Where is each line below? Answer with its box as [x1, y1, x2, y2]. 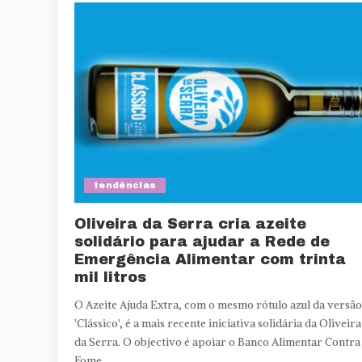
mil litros [74, 268, 146, 285]
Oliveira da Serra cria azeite [74, 215, 306, 232]
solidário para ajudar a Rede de [74, 233, 330, 250]
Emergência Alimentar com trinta [74, 250, 346, 267]
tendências [94, 179, 157, 190]
